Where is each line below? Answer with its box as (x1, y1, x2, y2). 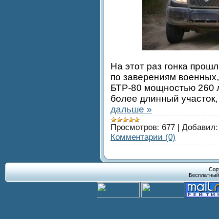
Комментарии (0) (110, 132, 175, 142)
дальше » (110, 104, 152, 114)
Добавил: (182, 122, 218, 132)
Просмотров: (110, 122, 159, 132)
